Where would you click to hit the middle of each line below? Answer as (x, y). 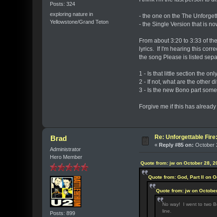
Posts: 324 (63, 4)
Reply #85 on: (177, 145)
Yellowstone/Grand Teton (79, 22)
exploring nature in (72, 14)
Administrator (66, 149)
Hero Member (66, 157)
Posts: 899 (63, 213)
